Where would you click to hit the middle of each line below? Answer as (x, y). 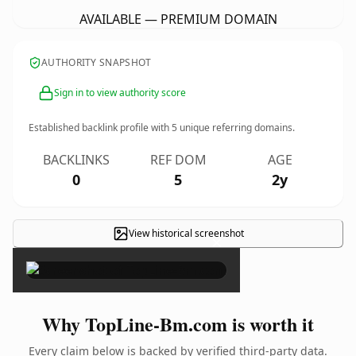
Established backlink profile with (100, 128)
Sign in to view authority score (120, 93)
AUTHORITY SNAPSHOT (97, 62)
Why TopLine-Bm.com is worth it (178, 324)
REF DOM (178, 160)
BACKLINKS (76, 160)
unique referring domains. (236, 128)
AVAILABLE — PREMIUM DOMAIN (178, 19)
